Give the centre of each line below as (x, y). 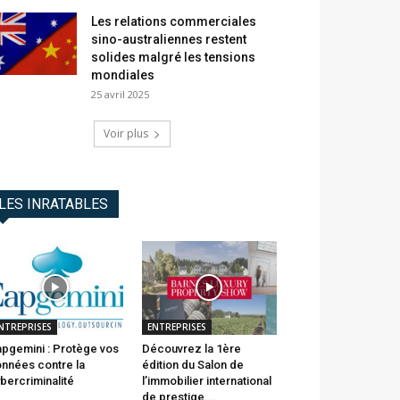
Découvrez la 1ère (191, 348)
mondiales (123, 75)
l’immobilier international (206, 380)
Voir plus (126, 134)
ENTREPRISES (176, 326)
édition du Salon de (192, 364)
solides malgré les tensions (173, 58)
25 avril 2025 (120, 95)
